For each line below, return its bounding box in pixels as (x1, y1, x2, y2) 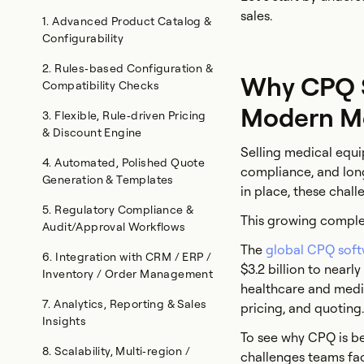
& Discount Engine (42, 126, 142, 139)
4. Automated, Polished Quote (42, 156, 206, 169)
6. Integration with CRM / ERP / (42, 250, 212, 263)
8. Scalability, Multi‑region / (42, 344, 190, 357)
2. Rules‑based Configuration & (42, 62, 213, 75)
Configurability (42, 32, 124, 45)
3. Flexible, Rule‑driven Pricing (42, 109, 206, 122)
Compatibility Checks (42, 79, 159, 92)
